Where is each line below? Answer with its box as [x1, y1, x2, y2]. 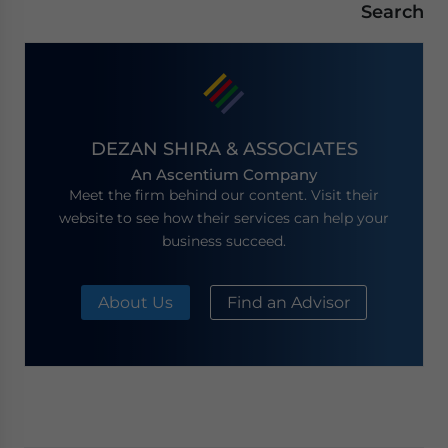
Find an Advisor [227, 292, 350, 312]
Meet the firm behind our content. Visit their [69, 185, 379, 204]
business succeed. [162, 231, 286, 250]
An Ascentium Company [131, 164, 317, 184]
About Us [98, 292, 173, 312]
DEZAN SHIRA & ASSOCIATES [90, 138, 358, 160]
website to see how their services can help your [59, 208, 389, 227]
